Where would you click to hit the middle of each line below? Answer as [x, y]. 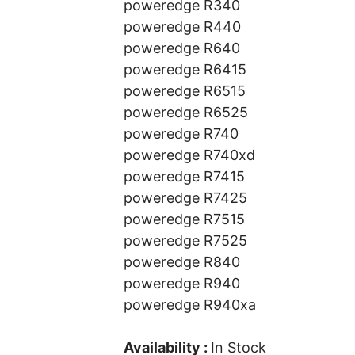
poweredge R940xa [189, 304]
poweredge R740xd [189, 155]
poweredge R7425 [185, 197]
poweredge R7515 [184, 219]
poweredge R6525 [185, 112]
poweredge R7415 [184, 176]
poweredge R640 [181, 48]
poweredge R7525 [185, 240]
